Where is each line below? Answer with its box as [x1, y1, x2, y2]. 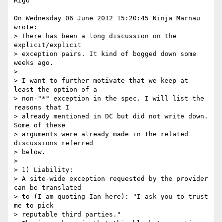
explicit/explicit [14, 41, 81, 49]
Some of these [14, 121, 65, 129]
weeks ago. [14, 59, 54, 67]
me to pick [14, 202, 54, 210]
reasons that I [14, 104, 69, 111]
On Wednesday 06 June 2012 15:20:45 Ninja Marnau [14, 14, 200, 22]
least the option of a [14, 86, 97, 94]
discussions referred [14, 139, 93, 147]
